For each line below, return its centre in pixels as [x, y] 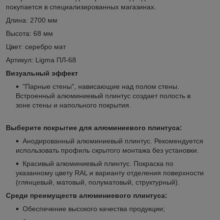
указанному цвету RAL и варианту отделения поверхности [110, 173]
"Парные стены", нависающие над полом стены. [101, 86]
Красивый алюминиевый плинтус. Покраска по [98, 163]
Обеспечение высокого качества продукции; [94, 208]
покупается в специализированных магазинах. [81, 7]
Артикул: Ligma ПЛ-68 [41, 60]
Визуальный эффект [42, 73]
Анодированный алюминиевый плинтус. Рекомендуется [113, 141]
